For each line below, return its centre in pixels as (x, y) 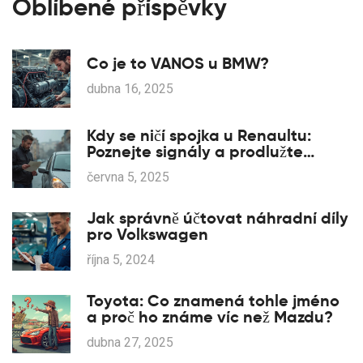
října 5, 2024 (121, 260)
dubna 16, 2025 (130, 89)
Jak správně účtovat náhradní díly (218, 218)
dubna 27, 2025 (130, 343)
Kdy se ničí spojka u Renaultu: (199, 136)
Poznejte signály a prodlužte (195, 152)
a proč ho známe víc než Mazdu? (210, 317)
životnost (122, 168)
